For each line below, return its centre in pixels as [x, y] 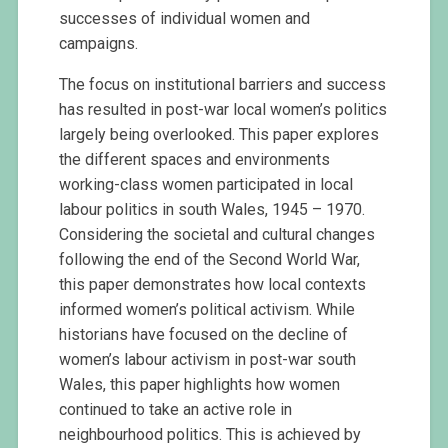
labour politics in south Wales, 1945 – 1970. [212, 209]
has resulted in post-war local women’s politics [223, 109]
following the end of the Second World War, [210, 259]
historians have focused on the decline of [204, 334]
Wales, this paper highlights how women [200, 384]
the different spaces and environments [195, 159]
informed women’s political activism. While [207, 309]
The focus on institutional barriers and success [223, 84]
